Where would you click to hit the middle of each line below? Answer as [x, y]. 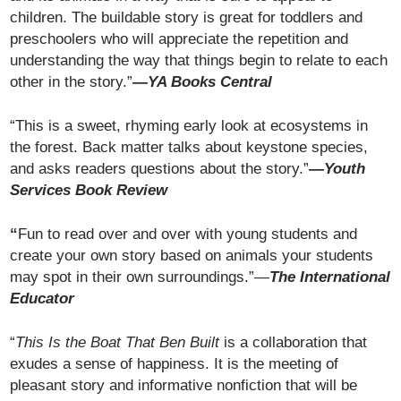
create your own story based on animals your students [192, 255]
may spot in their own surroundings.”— [140, 277]
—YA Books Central [203, 81]
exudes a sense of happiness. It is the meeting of [175, 363]
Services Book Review [89, 190]
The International [330, 277]
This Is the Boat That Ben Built [118, 342]
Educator [43, 298]
